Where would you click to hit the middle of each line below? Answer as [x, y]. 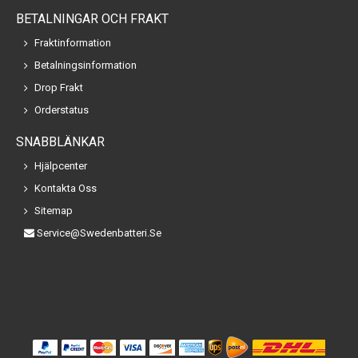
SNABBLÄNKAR [60, 142]
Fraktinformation [73, 43]
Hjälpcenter [61, 166]
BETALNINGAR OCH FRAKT [92, 19]
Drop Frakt [59, 88]
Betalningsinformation [86, 65]
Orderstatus [62, 110]
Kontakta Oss [66, 188]
